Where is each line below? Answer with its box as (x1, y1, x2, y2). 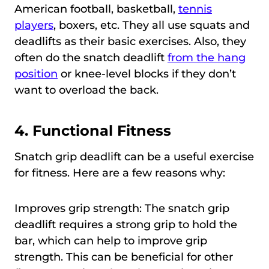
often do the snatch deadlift (14, 50, 168, 64)
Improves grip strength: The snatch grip (14, 201, 229, 215)
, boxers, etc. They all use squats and (53, 18, 250, 32)
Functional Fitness (32, 121, 171, 139)
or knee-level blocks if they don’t (58, 67, 236, 80)
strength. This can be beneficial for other (14, 250, 233, 264)
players (14, 18, 53, 32)
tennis (178, 2, 212, 16)
